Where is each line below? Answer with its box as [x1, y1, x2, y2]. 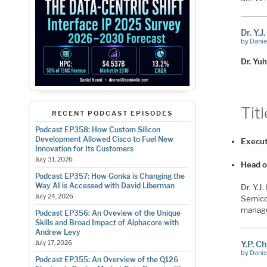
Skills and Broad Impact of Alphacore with [35, 218, 179, 227]
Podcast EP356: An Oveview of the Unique [35, 208, 181, 218]
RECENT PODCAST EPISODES [51, 109, 173, 118]
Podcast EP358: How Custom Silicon [35, 125, 160, 134]
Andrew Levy [35, 227, 80, 237]
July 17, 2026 [35, 238, 72, 247]
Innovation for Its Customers [35, 144, 133, 153]
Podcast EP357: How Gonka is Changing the [35, 171, 185, 181]
